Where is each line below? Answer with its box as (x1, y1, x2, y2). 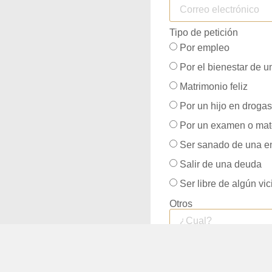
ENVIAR (205, 251, 253, 262)
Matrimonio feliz (179, 81, 248, 92)
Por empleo (179, 42, 229, 53)
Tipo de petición (169, 27, 238, 38)
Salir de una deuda (179, 159, 262, 170)
